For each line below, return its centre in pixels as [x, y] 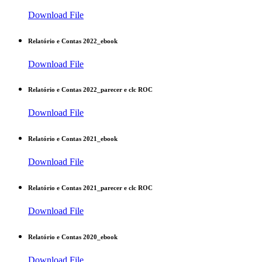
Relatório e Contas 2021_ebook [73, 139]
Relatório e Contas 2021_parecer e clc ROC [90, 188]
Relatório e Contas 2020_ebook [73, 237]
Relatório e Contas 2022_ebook [73, 41]
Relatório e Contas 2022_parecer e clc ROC [90, 90]
